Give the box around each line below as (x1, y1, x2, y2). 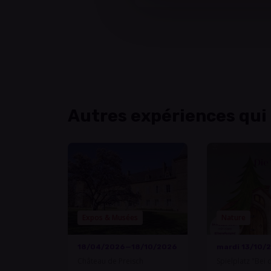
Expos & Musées (82, 212, 138, 223)
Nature (221, 212, 246, 223)
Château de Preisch (77, 256, 143, 266)
